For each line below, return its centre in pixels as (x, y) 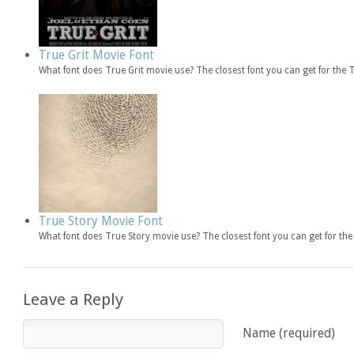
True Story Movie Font (101, 220)
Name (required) (289, 333)
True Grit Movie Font (97, 55)
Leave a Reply (73, 299)
